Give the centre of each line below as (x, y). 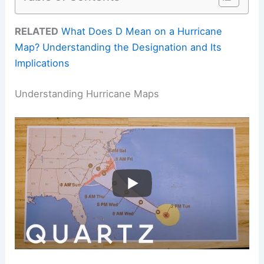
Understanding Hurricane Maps (87, 93)
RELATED (37, 32)
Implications (42, 63)
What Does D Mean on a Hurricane (142, 32)
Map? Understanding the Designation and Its (118, 47)
